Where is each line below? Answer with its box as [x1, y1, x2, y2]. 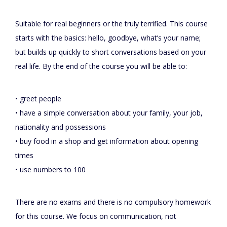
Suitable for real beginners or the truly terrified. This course [15, 19, 208, 29]
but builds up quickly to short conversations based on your [15, 47, 206, 57]
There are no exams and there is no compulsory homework [15, 197, 211, 207]
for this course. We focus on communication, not [15, 211, 176, 221]
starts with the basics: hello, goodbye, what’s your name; [15, 33, 201, 43]
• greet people [15, 94, 61, 104]
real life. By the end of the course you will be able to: [15, 61, 187, 71]
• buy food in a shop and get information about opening [15, 136, 198, 146]
